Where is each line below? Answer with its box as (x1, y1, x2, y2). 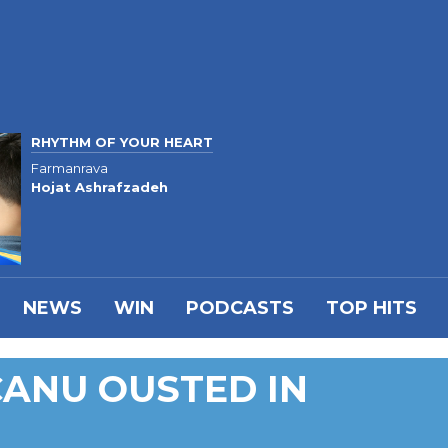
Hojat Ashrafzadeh (31, 179, 168, 196)
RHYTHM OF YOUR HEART (31, 133, 213, 150)
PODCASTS (186, 297, 294, 319)
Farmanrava (31, 160, 108, 177)
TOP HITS (326, 297, 417, 319)
